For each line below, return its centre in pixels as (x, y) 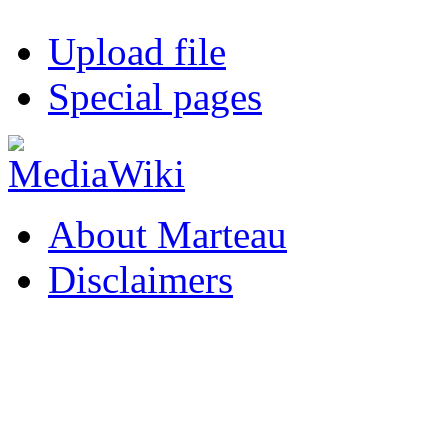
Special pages (155, 97)
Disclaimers (140, 280)
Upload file (137, 52)
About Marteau (167, 235)
